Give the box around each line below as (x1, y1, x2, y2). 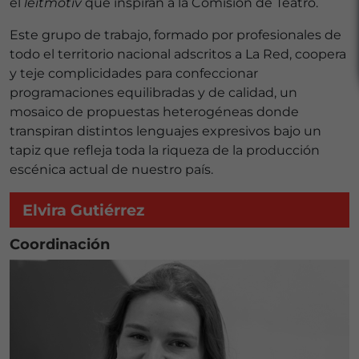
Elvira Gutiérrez (22, 200, 144, 220)
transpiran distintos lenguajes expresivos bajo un (10, 123, 321, 139)
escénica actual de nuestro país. (10, 162, 213, 177)
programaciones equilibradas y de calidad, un (10, 85, 297, 100)
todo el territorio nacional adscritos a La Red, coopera (10, 46, 346, 62)
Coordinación (10, 236, 110, 253)
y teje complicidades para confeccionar (10, 66, 258, 81)
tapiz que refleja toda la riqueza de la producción (10, 143, 320, 158)
